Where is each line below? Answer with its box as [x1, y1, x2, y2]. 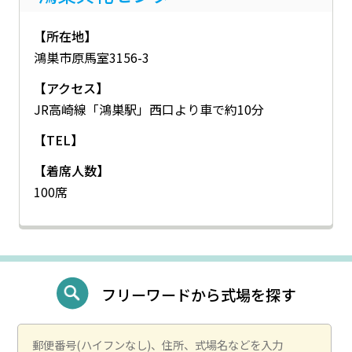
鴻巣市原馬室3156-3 [33, 47, 149, 67]
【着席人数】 [33, 160, 109, 180]
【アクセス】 [33, 78, 108, 97]
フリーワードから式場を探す [101, 283, 295, 306]
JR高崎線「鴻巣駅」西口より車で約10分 [33, 99, 264, 119]
